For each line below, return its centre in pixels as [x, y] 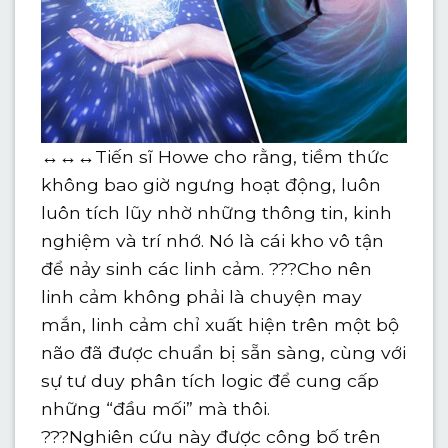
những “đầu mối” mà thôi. [156, 408]
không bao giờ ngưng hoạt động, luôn [211, 184]
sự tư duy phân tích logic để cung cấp [210, 380]
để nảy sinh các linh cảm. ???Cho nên [207, 268]
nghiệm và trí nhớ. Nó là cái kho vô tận [213, 240]
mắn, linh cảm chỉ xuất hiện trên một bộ [220, 324]
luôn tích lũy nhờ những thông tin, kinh [217, 212]
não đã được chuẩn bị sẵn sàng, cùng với [224, 352]
